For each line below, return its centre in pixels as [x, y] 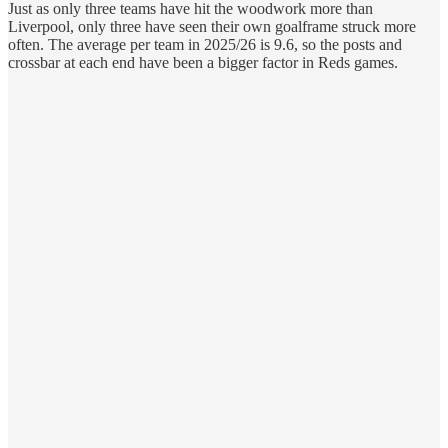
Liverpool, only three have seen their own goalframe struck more [212, 26]
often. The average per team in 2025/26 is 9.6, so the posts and [205, 44]
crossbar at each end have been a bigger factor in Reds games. [203, 62]
